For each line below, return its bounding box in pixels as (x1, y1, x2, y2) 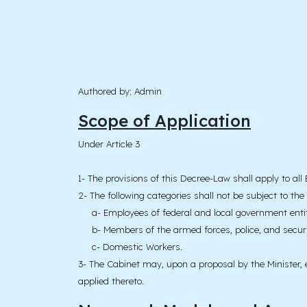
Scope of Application (78, 110, 251, 132)
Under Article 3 (78, 138, 140, 150)
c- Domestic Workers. (78, 241, 182, 253)
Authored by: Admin (78, 86, 162, 97)
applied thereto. (78, 275, 144, 287)
